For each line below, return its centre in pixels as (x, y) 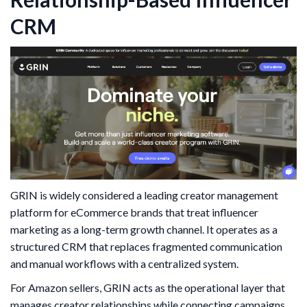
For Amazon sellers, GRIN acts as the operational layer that (148, 288)
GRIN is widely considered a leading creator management (144, 195)
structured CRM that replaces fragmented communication (146, 247)
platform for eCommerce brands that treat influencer (134, 212)
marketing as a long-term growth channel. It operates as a (144, 230)
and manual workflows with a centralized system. (124, 264)
